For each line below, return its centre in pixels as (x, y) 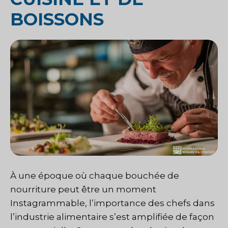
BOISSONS (57, 19)
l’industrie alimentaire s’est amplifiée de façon (112, 217)
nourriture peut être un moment (83, 189)
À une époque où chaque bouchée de (95, 175)
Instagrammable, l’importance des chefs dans (112, 203)
